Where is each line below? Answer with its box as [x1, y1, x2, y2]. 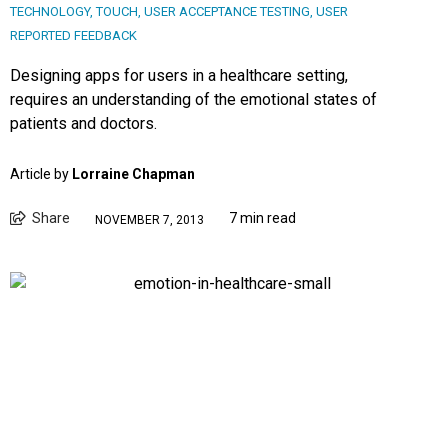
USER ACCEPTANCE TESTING [144, 4, 310, 20]
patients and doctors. [10, 114, 157, 134]
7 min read [229, 210, 296, 227]
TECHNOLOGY [10, 4, 90, 20]
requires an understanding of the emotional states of [10, 90, 377, 110]
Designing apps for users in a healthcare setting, [10, 66, 348, 86]
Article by [10, 166, 72, 183]
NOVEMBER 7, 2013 [95, 212, 204, 227]
